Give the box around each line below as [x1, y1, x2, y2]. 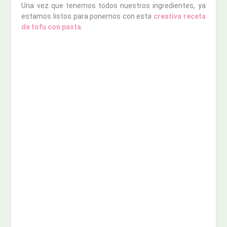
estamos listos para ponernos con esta [21, 12, 154, 20]
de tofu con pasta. [21, 22, 84, 31]
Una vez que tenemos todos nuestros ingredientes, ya [21, 1, 206, 10]
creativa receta [154, 12, 206, 20]
